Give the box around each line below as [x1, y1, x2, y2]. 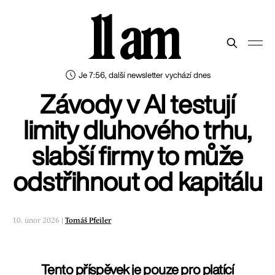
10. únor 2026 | [12, 216, 65, 225]
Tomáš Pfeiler [65, 216, 111, 225]
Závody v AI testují [40, 91, 235, 117]
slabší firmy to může [32, 142, 243, 168]
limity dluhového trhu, [23, 117, 252, 142]
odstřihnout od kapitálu [12, 168, 263, 194]
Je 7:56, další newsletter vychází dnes [79, 71, 211, 79]
